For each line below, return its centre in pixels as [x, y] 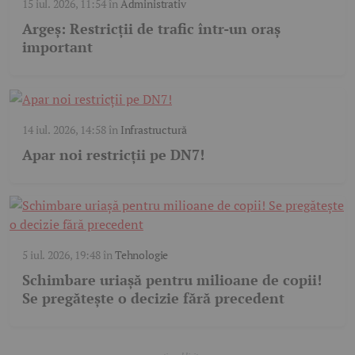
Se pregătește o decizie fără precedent [153, 298]
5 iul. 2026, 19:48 [61, 255]
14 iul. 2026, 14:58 [64, 130]
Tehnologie [141, 255]
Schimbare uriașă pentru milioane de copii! [172, 280]
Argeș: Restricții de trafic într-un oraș [151, 29]
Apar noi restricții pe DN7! [113, 155]
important [57, 47]
